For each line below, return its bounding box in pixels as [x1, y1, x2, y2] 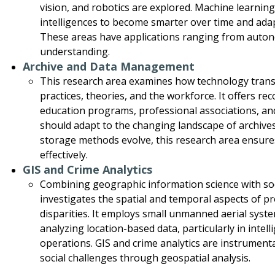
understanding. [39, 45, 110, 59]
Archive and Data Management [23, 59, 195, 74]
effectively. [39, 148, 88, 162]
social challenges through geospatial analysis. [39, 251, 250, 265]
